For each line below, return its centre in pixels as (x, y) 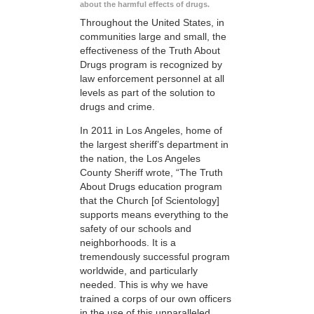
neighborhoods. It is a (128, 243)
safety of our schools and (136, 229)
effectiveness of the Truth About (150, 51)
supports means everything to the (154, 215)
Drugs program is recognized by (151, 65)
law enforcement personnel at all (152, 79)
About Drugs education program (151, 187)
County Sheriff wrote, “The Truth (151, 173)
